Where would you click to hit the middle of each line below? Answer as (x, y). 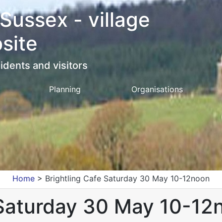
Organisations (157, 89)
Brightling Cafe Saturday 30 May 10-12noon (127, 178)
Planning (65, 89)
